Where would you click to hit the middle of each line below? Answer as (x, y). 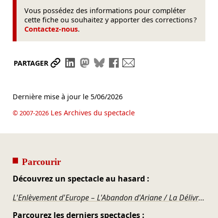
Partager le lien (92, 63)
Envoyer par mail (168, 63)
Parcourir (41, 162)
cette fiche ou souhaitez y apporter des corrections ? (111, 19)
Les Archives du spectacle (91, 113)
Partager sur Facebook (164, 63)
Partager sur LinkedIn (119, 63)
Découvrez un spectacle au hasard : (81, 178)
